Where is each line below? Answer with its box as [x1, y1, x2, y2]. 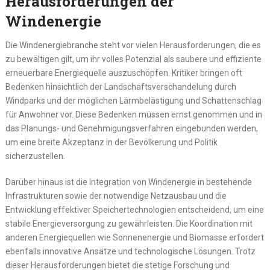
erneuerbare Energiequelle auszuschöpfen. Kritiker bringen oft [5, 68, 242, 78]
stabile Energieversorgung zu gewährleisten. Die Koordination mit [5, 219, 253, 229]
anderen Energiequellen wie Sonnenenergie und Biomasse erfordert [5, 233, 264, 243]
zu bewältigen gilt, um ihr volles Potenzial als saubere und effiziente [5, 54, 262, 64]
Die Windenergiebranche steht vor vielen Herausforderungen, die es [5, 40, 261, 51]
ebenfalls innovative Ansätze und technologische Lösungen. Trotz [5, 246, 256, 257]
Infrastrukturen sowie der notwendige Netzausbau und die [5, 191, 227, 201]
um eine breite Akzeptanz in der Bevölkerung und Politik [5, 137, 218, 148]
